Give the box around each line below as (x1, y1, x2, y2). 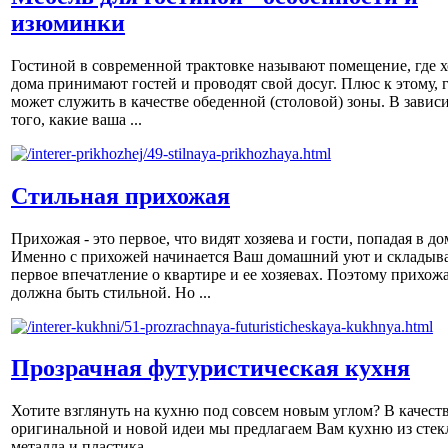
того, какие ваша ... (11, 110, 142, 128)
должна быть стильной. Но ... (11, 283, 211, 301)
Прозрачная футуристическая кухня (11, 355, 410, 382)
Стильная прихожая (11, 182, 230, 209)
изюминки (11, 9, 125, 36)
